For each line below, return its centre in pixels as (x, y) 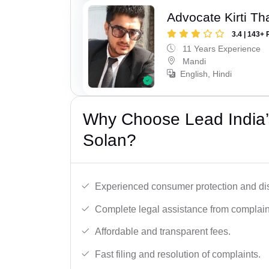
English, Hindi (206, 74)
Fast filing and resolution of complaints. (178, 255)
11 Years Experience (221, 48)
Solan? (110, 141)
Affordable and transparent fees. (163, 232)
